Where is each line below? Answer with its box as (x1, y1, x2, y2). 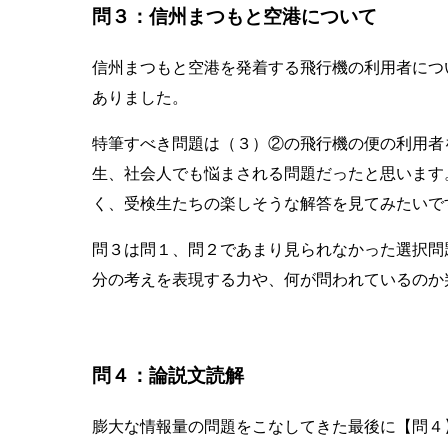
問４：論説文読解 (92, 364, 244, 386)
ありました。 (92, 89, 188, 107)
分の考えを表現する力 (92, 271, 252, 289)
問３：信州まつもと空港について (92, 6, 377, 28)
